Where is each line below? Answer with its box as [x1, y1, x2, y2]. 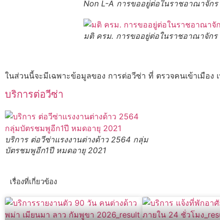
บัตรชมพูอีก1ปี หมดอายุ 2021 [5, 145, 106, 156]
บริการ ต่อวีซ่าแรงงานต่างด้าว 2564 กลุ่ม [5, 135, 148, 145]
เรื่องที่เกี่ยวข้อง [10, 176, 57, 186]
